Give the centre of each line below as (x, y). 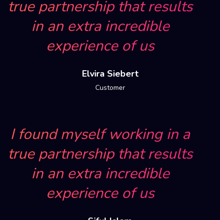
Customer (110, 88)
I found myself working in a (100, 134)
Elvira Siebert (110, 74)
